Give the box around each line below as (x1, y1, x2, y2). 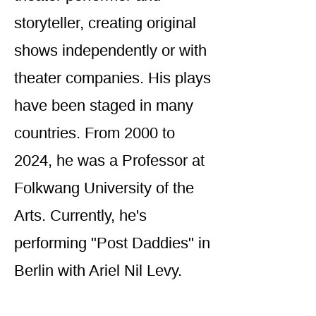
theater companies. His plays (14, 69, 211, 87)
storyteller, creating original (14, 14, 196, 32)
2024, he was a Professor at (14, 152, 205, 169)
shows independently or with (14, 42, 207, 59)
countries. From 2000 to (14, 124, 175, 142)
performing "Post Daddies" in (14, 234, 210, 252)
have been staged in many (14, 97, 193, 114)
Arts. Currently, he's (14, 207, 147, 224)
